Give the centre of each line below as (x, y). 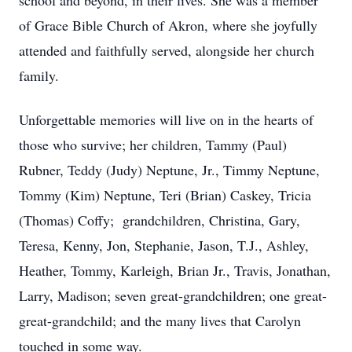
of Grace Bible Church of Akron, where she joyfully (168, 25)
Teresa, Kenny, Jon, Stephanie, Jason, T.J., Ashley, (164, 245)
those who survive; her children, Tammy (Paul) (153, 145)
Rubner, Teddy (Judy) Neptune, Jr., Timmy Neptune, (169, 170)
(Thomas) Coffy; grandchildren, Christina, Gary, (159, 220)
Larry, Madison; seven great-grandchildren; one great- (173, 295)
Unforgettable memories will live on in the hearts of (166, 119)
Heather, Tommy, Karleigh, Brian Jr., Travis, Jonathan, (175, 270)
